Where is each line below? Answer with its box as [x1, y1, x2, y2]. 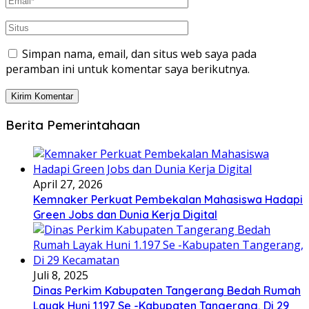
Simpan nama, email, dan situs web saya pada [22, 46, 257, 62]
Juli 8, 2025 [33, 267, 88, 283]
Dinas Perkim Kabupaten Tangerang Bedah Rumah [33, 283, 301, 297]
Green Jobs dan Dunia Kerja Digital [33, 207, 217, 221]
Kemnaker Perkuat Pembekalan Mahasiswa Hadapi [33, 192, 303, 206]
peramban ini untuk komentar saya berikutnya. [6, 61, 250, 77]
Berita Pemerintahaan [6, 116, 140, 133]
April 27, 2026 [33, 176, 103, 192]
